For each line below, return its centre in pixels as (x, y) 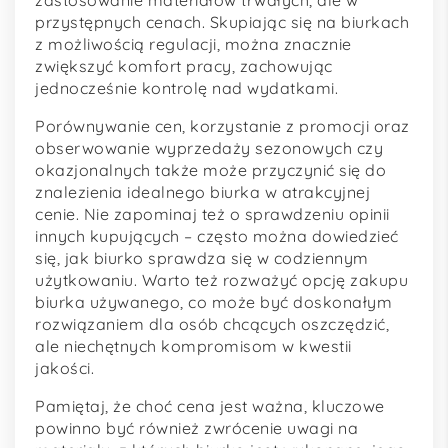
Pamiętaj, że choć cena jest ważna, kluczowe (210, 405)
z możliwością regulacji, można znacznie (193, 43)
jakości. (64, 367)
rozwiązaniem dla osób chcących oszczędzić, (212, 323)
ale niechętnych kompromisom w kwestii (193, 345)
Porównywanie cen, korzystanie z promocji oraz (222, 125)
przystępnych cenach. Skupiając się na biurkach (222, 21)
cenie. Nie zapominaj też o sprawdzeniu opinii (212, 213)
